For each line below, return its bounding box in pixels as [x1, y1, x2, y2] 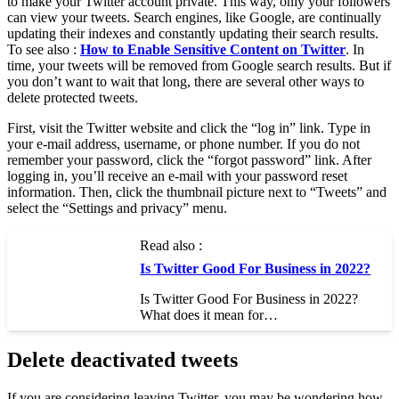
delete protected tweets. [7, 90, 138, 106]
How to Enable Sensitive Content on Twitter [80, 42, 346, 58]
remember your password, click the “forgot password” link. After [7, 152, 371, 168]
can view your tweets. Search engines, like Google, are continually [7, 10, 381, 26]
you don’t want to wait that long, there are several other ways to [7, 74, 364, 90]
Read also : [140, 238, 203, 254]
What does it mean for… [140, 307, 279, 323]
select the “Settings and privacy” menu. [7, 200, 227, 216]
